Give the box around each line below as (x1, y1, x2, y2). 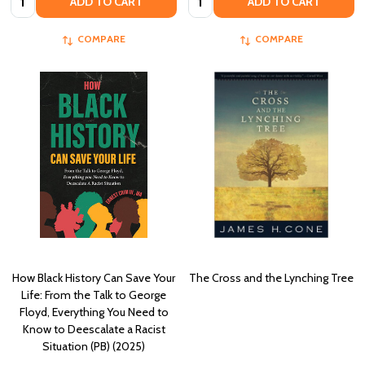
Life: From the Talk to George (21, 288, 166, 303)
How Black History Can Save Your (12, 270, 175, 286)
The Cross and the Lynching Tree (189, 270, 354, 286)
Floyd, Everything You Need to (19, 305, 169, 320)
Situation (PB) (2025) (42, 339, 145, 354)
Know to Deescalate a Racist (22, 322, 165, 337)
